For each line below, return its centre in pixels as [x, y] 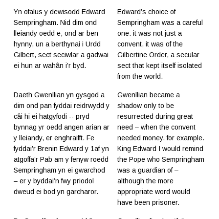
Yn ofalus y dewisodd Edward [59, 12]
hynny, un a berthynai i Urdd [57, 44]
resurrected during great [155, 117]
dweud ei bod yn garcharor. [56, 192]
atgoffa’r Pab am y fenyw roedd [61, 160]
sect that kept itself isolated [160, 66]
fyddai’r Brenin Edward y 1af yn [61, 149]
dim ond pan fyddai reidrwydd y [62, 106]
